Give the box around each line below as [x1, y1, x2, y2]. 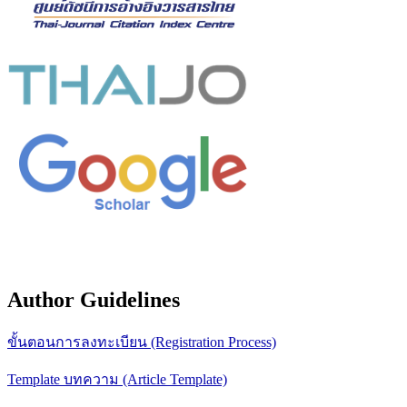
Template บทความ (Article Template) [7, 372, 227, 388]
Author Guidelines [7, 288, 180, 313]
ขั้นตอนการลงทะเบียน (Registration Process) [7, 334, 276, 351]
